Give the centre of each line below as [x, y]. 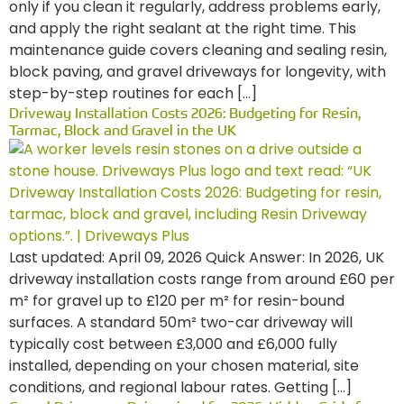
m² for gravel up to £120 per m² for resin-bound [177, 301]
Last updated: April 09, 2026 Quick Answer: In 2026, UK [197, 257]
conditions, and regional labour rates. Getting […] [180, 387]
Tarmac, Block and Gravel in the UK [123, 130]
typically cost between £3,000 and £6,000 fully [173, 344]
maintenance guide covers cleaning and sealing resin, [198, 50]
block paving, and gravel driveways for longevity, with [197, 72]
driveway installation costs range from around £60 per [202, 279]
